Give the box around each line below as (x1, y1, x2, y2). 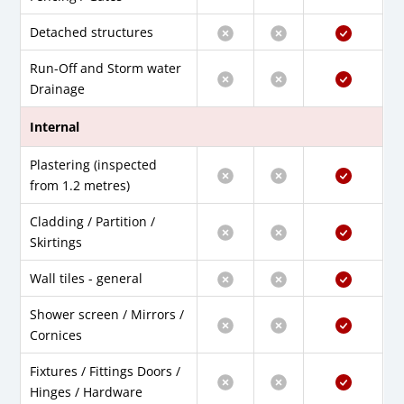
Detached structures (30, 23, 154, 41)
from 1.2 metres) (30, 177, 131, 195)
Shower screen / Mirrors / (30, 306, 185, 324)
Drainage (30, 80, 86, 98)
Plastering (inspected (30, 156, 158, 174)
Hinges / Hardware (30, 383, 143, 401)
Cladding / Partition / (30, 213, 156, 231)
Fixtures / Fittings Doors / (30, 363, 181, 381)
